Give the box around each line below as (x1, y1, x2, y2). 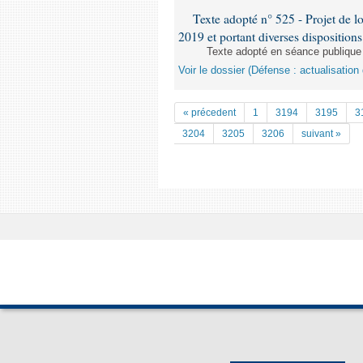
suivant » (301, 128, 341, 139)
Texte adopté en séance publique (207, 46, 361, 58)
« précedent (183, 107, 236, 118)
